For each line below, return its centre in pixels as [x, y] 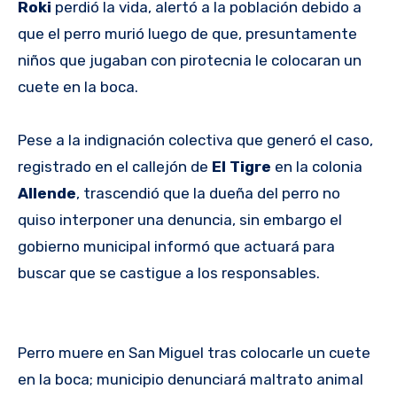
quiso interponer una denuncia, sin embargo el [180, 219]
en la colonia [319, 166]
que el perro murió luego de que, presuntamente [187, 33]
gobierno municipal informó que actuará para [176, 246]
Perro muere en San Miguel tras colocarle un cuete [194, 352]
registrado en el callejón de [113, 166]
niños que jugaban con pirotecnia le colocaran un [190, 60]
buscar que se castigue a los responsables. [169, 272]
